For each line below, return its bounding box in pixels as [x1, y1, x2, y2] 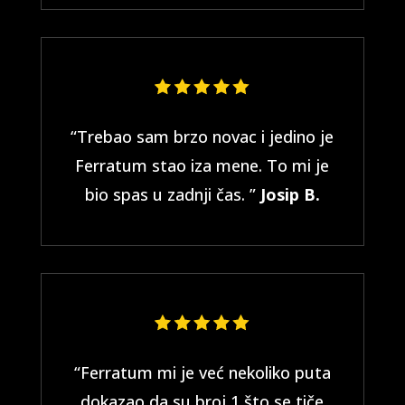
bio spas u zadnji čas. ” [84, 184, 260, 205]
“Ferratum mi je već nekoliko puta [73, 362, 331, 383]
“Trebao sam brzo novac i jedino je [71, 126, 334, 147]
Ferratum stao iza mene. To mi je [75, 155, 330, 176]
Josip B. [259, 184, 320, 205]
